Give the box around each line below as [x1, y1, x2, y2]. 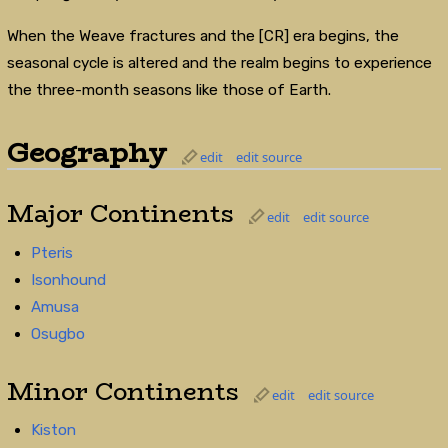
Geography [6, 130, 167, 174]
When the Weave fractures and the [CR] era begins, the [6, 26, 399, 45]
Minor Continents [6, 372, 239, 410]
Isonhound [31, 270, 107, 289]
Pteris [31, 243, 74, 262]
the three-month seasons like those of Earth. [6, 80, 331, 99]
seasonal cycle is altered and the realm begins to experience [6, 53, 432, 72]
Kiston [31, 421, 77, 440]
